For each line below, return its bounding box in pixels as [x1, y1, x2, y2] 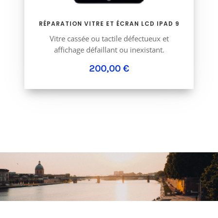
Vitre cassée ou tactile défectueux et [49, 34, 169, 44]
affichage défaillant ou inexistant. [54, 45, 164, 55]
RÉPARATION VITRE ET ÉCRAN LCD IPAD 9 [38, 19, 180, 28]
